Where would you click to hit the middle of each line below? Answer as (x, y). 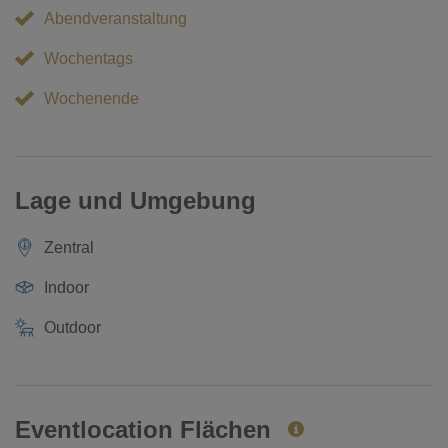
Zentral (69, 247)
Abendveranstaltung (116, 18)
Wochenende (92, 98)
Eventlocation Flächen (146, 429)
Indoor (67, 287)
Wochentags (89, 58)
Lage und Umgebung (135, 200)
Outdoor (73, 327)
